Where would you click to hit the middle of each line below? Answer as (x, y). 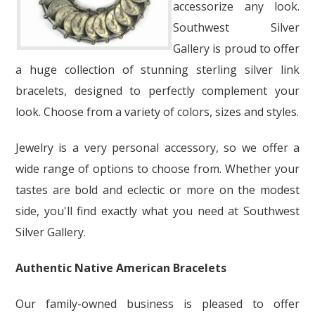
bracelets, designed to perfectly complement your (157, 90)
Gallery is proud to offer (236, 48)
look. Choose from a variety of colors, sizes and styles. (157, 111)
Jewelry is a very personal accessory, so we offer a (157, 147)
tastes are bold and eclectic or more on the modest (157, 189)
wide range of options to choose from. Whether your (157, 168)
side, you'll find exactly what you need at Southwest (157, 211)
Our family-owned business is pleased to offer (157, 303)
